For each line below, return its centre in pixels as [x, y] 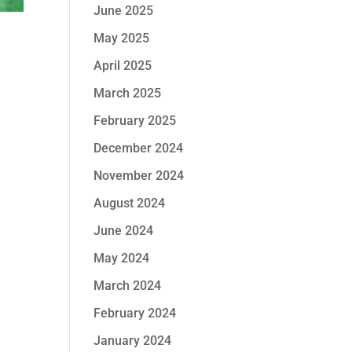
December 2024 [139, 148]
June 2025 [124, 11]
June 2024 [124, 231]
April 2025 [123, 66]
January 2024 [133, 341]
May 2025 [122, 38]
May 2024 [122, 258]
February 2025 [135, 121]
